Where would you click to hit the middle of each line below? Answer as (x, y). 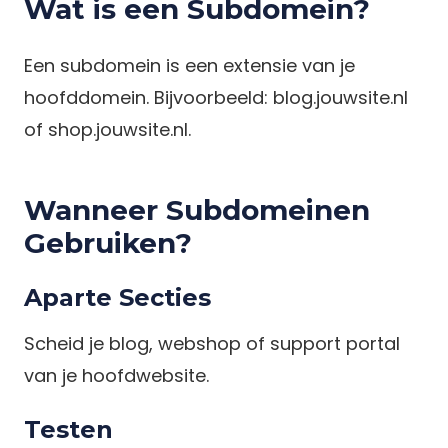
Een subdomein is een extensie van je (189, 65)
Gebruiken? (108, 243)
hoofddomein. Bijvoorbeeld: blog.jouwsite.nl (216, 97)
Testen (68, 429)
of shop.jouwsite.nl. (107, 129)
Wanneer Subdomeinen (197, 210)
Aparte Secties (117, 297)
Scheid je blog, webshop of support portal (212, 343)
